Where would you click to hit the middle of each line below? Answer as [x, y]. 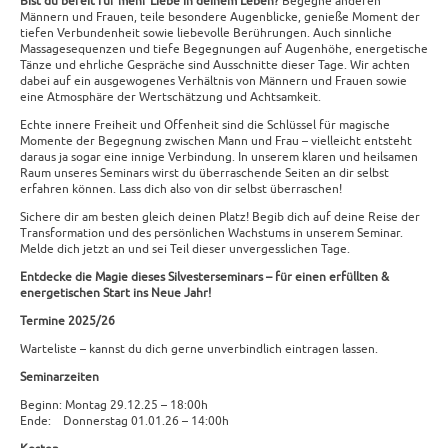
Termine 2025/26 [67, 321]
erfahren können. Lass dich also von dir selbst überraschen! [181, 189]
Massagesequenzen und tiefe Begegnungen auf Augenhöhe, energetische [224, 49]
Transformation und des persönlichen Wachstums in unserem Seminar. [211, 233]
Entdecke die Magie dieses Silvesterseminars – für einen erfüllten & [204, 277]
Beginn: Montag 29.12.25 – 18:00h [114, 405]
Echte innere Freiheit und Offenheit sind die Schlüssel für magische [205, 125]
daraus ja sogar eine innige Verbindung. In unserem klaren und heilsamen [219, 157]
